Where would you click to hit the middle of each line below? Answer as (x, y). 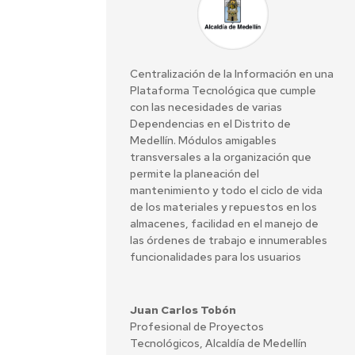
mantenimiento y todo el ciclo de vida (227, 191)
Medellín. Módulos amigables (204, 141)
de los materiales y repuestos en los (224, 207)
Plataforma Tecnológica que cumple (223, 91)
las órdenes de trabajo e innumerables (229, 240)
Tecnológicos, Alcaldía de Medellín (219, 344)
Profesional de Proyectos (197, 327)
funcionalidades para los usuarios (216, 257)
